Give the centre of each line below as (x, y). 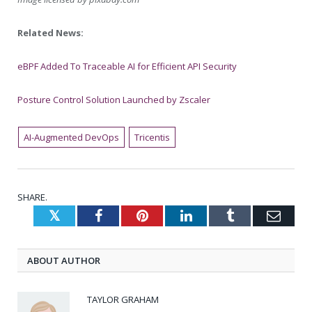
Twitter (81, 215)
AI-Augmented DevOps (72, 137)
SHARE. (32, 197)
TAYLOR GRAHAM (123, 299)
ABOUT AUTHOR (64, 260)
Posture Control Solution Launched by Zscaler (114, 100)
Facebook (128, 215)
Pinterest (172, 215)
